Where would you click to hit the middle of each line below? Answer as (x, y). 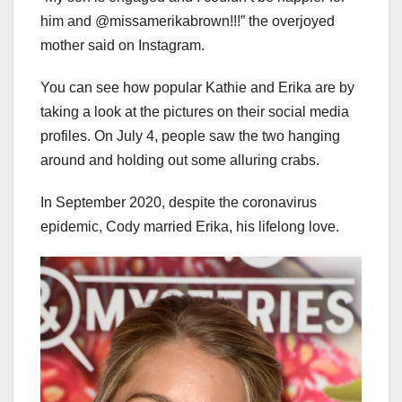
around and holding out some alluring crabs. (180, 161)
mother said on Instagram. (122, 46)
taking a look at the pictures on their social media (195, 112)
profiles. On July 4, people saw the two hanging (190, 136)
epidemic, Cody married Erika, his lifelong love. (190, 227)
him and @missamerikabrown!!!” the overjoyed (188, 22)
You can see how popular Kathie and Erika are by (197, 88)
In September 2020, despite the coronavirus (179, 203)
